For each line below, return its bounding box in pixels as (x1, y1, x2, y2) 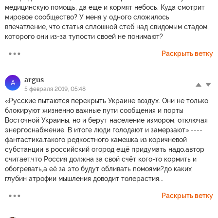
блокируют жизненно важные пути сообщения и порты (5, 106, 183, 114)
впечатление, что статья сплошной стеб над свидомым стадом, (5, 22, 209, 31)
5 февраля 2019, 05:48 (24, 85, 86, 92)
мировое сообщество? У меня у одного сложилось (5, 13, 169, 21)
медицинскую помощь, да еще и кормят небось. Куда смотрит (5, 3, 205, 11)
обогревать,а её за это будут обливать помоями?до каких (5, 164, 192, 173)
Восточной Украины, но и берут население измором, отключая (5, 116, 208, 124)
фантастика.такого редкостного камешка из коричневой (5, 135, 187, 144)
